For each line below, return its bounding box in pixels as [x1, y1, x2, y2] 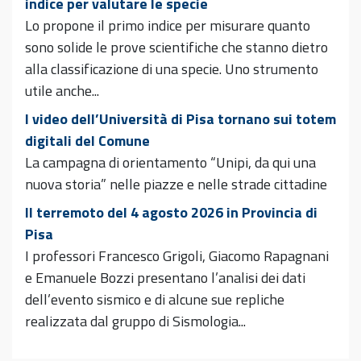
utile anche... [25, 80, 99, 102]
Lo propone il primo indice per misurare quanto [25, 15, 310, 37]
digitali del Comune [25, 130, 150, 152]
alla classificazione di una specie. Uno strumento [25, 58, 318, 81]
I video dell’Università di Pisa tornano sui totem [25, 108, 336, 131]
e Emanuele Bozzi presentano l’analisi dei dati [25, 267, 305, 289]
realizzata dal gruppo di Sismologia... [25, 310, 246, 333]
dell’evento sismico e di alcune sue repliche [25, 288, 284, 311]
